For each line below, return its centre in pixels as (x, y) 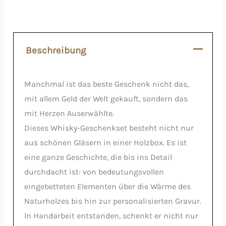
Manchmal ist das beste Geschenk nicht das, (106, 84)
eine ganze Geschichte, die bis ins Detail (98, 157)
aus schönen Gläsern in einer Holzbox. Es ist (105, 143)
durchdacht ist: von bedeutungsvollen (94, 172)
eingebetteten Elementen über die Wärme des (107, 187)
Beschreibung (56, 51)
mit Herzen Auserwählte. (69, 114)
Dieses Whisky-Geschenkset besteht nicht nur (109, 128)
